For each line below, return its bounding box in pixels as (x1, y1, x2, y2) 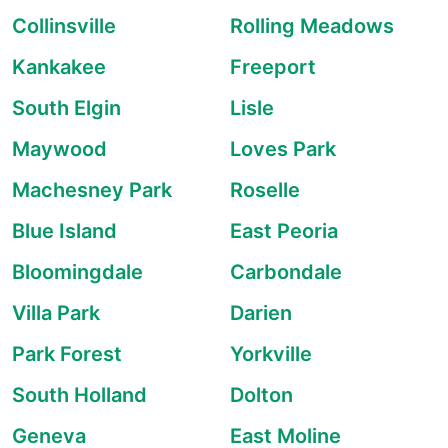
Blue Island (12, 219, 117, 243)
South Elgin (12, 96, 121, 120)
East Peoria (230, 219, 338, 243)
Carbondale (230, 260, 342, 284)
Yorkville (230, 342, 312, 366)
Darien (230, 301, 292, 325)
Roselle (230, 178, 300, 202)
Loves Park (230, 137, 336, 161)
